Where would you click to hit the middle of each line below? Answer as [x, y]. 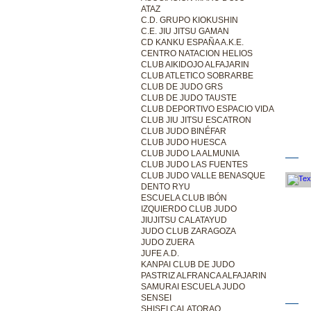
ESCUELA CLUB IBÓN [184, 198]
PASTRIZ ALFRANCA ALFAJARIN [203, 276]
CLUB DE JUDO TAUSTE [188, 98]
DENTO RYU [165, 187]
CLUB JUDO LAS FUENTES [194, 165]
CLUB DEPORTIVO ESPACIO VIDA [207, 109]
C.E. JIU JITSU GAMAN [185, 31]
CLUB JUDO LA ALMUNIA [190, 153]
